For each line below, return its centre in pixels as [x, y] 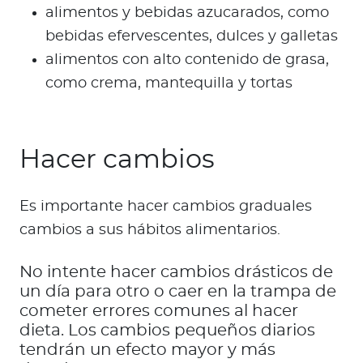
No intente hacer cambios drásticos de [176, 273]
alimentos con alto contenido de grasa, [187, 60]
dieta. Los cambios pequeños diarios [167, 331]
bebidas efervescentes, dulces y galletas [192, 37]
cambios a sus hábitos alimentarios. [150, 231]
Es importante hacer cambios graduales [166, 207]
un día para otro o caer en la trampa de [178, 292]
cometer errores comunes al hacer [159, 312]
